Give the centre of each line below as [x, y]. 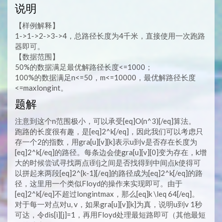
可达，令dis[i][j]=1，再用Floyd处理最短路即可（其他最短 [110, 214]
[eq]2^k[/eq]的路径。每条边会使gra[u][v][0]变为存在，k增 [111, 152]
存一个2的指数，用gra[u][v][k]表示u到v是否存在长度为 [106, 141]
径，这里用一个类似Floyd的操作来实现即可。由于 [99, 183]
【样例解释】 [37, 25]
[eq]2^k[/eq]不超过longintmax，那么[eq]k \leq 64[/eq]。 [107, 194]
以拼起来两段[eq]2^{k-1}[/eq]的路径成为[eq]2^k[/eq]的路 [109, 173]
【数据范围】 [37, 56]
